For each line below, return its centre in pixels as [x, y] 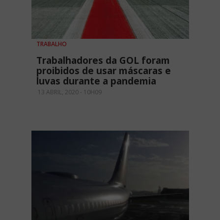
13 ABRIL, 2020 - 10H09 [69, 92]
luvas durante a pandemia [96, 81]
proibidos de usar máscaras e [104, 71]
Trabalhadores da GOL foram [103, 61]
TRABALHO [52, 44]
